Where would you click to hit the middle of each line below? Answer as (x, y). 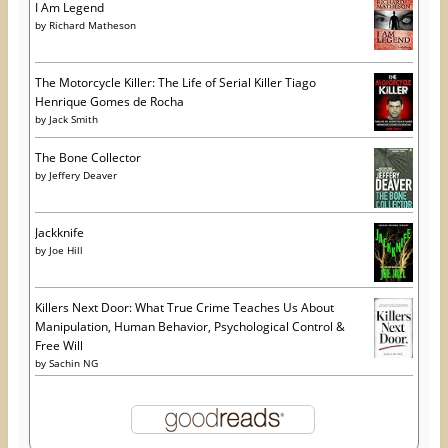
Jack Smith (73, 119)
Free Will (58, 346)
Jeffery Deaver (82, 175)
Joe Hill (65, 250)
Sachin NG (73, 363)
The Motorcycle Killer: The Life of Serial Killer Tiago (175, 83)
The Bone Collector (87, 158)
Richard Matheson (92, 25)
